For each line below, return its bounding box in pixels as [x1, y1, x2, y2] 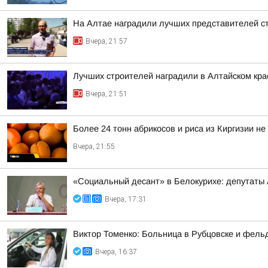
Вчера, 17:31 [105, 195, 147, 203]
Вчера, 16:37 [95, 248, 137, 256]
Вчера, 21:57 [86, 37, 127, 45]
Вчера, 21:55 [73, 142, 115, 151]
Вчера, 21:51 [86, 90, 127, 98]
